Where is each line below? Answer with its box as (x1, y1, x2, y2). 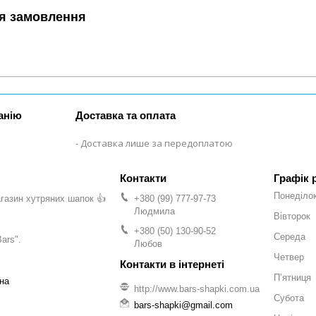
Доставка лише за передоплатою (80, 136, 233, 150)
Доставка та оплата (75, 109, 176, 121)
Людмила (134, 205, 175, 217)
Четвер (274, 251, 304, 262)
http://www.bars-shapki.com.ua (134, 284, 260, 295)
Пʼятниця (274, 272, 311, 283)
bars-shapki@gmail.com (134, 299, 233, 310)
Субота (274, 292, 304, 303)
